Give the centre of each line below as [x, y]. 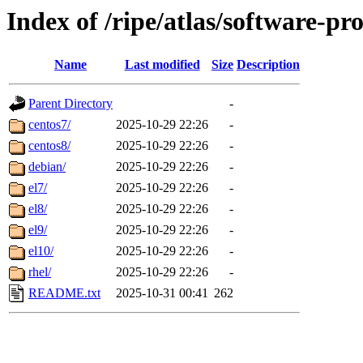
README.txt [64, 293]
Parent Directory [70, 104]
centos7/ [49, 125]
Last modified [162, 65]
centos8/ [49, 146]
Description [268, 65]
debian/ [47, 167]
